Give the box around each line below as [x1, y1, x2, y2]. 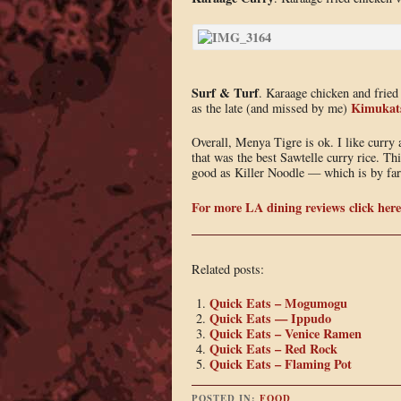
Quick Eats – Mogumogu [209, 294, 347, 313]
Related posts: [191, 260, 264, 277]
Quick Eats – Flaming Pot [209, 354, 352, 374]
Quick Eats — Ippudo [209, 309, 331, 328]
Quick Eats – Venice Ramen [209, 324, 362, 344]
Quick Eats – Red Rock [209, 339, 337, 359]
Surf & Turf [191, 82, 259, 102]
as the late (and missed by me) [191, 98, 351, 116]
